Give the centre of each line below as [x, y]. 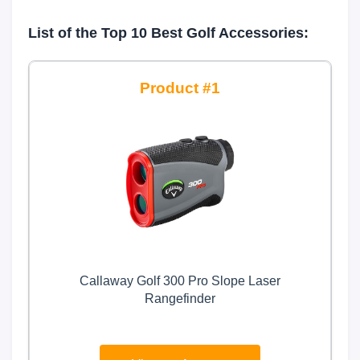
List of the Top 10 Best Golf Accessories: [168, 33]
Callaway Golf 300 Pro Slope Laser [180, 281]
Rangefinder [180, 299]
